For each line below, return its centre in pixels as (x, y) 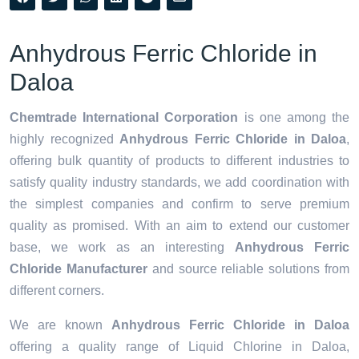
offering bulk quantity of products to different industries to (179, 161)
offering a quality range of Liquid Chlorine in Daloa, (179, 347)
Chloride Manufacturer (79, 269)
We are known (61, 325)
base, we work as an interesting (122, 248)
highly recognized (62, 139)
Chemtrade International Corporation (124, 118)
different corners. (57, 291)
